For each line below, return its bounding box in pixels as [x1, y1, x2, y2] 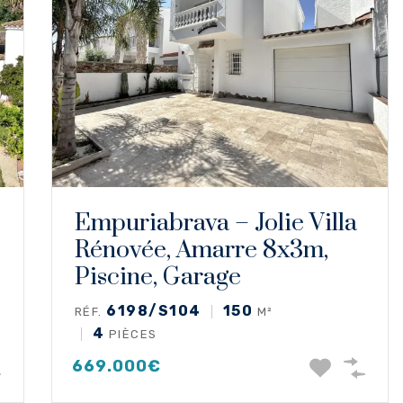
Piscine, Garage [74, 261, 241, 292]
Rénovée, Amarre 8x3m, [74, 234, 328, 265]
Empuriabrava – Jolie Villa [74, 207, 357, 238]
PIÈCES [104, 327, 157, 341]
